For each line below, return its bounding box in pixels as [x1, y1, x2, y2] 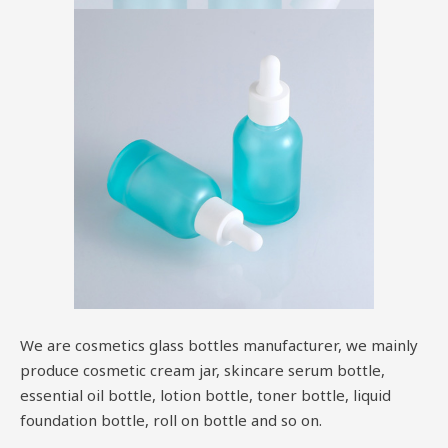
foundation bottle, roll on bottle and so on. [20, 409, 322, 430]
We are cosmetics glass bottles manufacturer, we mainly [20, 334, 418, 355]
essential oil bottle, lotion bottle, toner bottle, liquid [20, 384, 391, 405]
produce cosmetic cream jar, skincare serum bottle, [20, 359, 385, 380]
